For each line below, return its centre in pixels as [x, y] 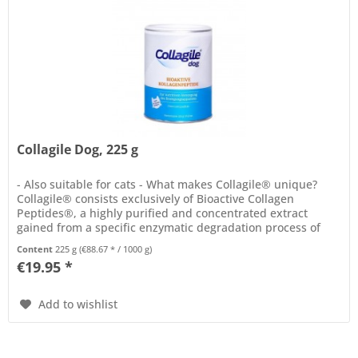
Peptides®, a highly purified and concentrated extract [163, 213]
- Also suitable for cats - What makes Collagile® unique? [167, 185]
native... [38, 242]
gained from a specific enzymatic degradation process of [169, 228]
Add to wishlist [78, 304]
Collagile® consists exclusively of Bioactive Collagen [156, 199]
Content [36, 249]
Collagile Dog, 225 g [78, 150]
